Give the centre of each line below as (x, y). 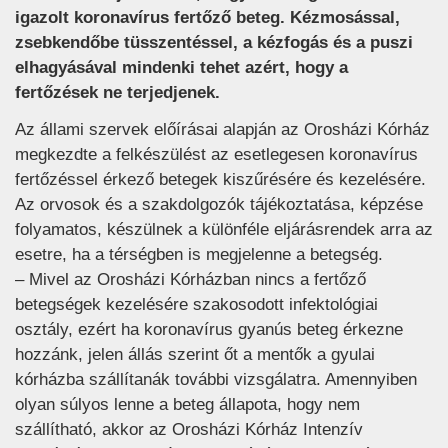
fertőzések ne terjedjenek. (117, 92)
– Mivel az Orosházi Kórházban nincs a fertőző (190, 280)
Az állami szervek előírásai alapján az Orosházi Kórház (222, 130)
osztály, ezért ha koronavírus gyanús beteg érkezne (209, 330)
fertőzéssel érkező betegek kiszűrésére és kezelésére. (220, 180)
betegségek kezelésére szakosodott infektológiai (196, 305)
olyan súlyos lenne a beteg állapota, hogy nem (187, 405)
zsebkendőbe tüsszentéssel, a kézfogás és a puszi (214, 42)
